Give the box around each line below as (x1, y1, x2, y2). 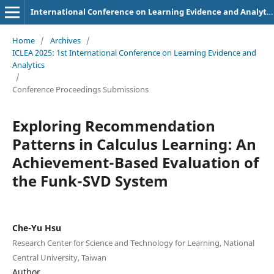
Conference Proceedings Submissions (12, 83, 149, 95)
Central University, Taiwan (12, 251, 106, 263)
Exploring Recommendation (12, 115, 215, 136)
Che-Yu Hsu (12, 221, 61, 234)
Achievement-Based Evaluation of (12, 152, 259, 172)
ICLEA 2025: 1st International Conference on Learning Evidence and (12, 46, 256, 58)
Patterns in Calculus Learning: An (12, 133, 256, 154)
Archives (50, 34, 81, 46)
